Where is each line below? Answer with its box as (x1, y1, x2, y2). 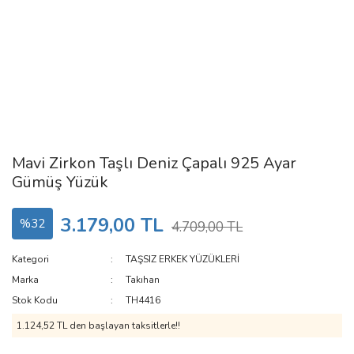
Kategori (12, 253, 49, 265)
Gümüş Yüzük (12, 171, 108, 193)
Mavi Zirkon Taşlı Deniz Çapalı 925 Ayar (12, 153, 296, 174)
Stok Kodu (12, 294, 58, 307)
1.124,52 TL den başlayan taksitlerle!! (17, 319, 180, 332)
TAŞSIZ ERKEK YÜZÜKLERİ (126, 253, 240, 265)
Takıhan (126, 273, 160, 286)
